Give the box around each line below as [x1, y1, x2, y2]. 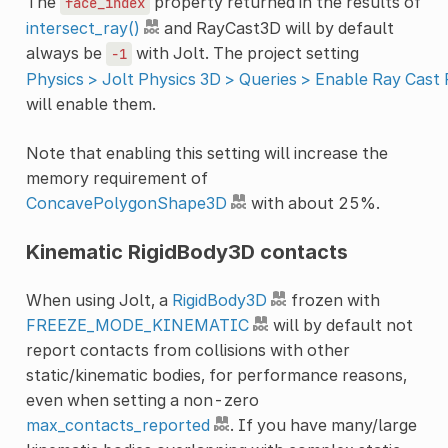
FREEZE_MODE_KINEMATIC [25, 314, 249, 335]
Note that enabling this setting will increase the [25, 142, 388, 163]
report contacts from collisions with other [25, 339, 350, 360]
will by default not [268, 314, 413, 335]
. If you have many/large [229, 414, 417, 435]
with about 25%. [246, 192, 380, 213]
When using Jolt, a [25, 289, 172, 310]
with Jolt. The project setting [131, 42, 359, 63]
